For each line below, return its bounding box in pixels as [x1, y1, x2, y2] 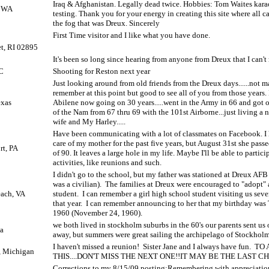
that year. [53, 199, 82, 208]
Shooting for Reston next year [53, 67, 150, 76]
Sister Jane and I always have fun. [143, 242, 251, 251]
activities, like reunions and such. [53, 158, 162, 167]
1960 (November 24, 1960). [53, 208, 142, 217]
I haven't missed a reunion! [53, 242, 139, 251]
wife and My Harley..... [53, 117, 125, 126]
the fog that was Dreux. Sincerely [53, 19, 160, 28]
